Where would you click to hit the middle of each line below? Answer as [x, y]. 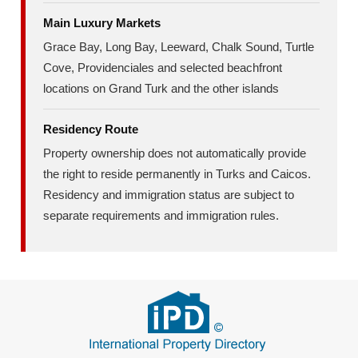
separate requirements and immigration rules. [161, 215]
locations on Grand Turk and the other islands [161, 88]
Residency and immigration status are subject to [169, 195]
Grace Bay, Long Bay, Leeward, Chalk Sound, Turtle [179, 47]
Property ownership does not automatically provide [175, 153]
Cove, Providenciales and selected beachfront [163, 68]
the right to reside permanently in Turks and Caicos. [177, 174]
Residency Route [91, 129]
